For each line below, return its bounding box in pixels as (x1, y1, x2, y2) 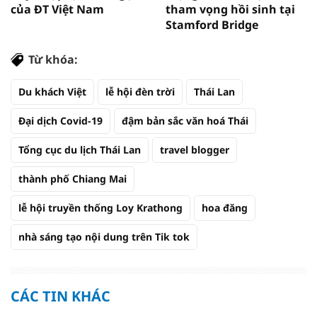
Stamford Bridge (166, 16, 258, 33)
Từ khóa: (28, 51, 78, 67)
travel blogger (160, 142, 229, 156)
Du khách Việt (18, 84, 86, 98)
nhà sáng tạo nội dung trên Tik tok (18, 229, 190, 243)
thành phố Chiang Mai (18, 171, 127, 185)
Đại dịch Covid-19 (18, 113, 103, 127)
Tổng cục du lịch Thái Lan (18, 142, 141, 156)
